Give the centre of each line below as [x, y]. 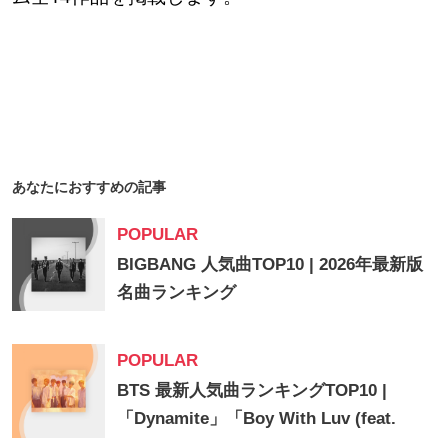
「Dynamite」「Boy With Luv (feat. [257, 419]
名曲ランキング [177, 292]
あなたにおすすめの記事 [88, 187]
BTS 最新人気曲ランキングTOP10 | [252, 391]
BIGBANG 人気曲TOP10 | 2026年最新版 [270, 264]
